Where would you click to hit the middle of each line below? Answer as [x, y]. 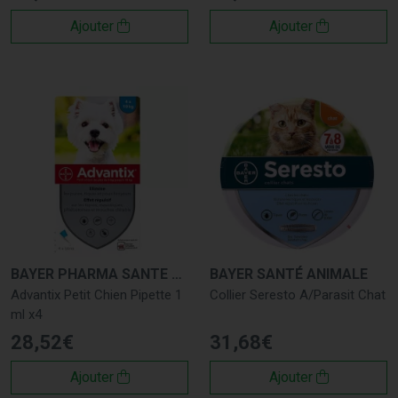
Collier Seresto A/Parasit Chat [298, 295]
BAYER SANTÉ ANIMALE [289, 274]
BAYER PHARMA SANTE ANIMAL [177, 274]
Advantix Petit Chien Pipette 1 [96, 295]
